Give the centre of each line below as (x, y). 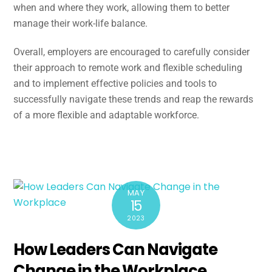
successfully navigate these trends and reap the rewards (134, 99)
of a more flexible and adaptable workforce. (107, 115)
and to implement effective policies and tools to (115, 83)
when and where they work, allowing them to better (122, 7)
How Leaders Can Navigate (115, 250)
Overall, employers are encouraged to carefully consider (132, 52)
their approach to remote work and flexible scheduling (128, 67)
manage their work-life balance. (82, 23)
